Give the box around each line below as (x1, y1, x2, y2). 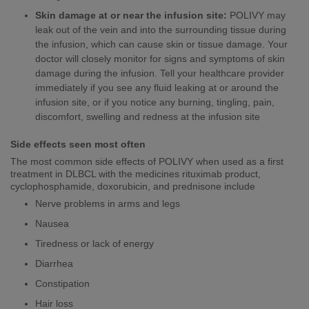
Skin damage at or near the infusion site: (35, 10, 227, 21)
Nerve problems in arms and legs (35, 197, 180, 209)
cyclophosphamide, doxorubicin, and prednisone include (10, 180, 255, 192)
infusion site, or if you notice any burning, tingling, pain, (35, 97, 275, 108)
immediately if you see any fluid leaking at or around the (35, 82, 279, 94)
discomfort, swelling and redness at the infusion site (35, 111, 260, 123)
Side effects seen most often (10, 139, 146, 150)
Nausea (35, 217, 69, 229)
